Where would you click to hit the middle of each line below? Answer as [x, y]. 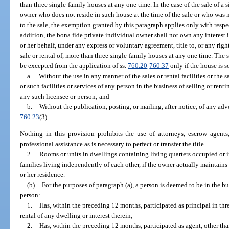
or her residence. [43, 175]
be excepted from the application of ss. [74, 65]
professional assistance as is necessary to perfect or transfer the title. [113, 144]
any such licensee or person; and [65, 96]
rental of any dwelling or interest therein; [77, 216]
